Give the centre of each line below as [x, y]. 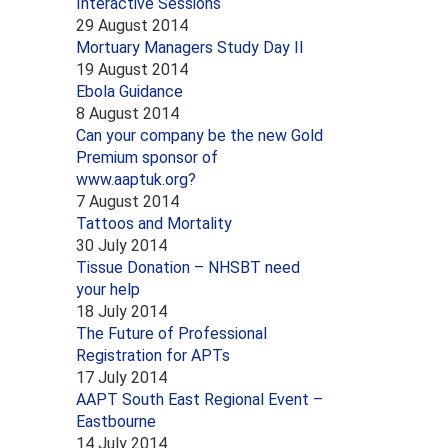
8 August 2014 [127, 113]
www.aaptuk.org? [136, 179]
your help [108, 289]
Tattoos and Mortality [154, 223]
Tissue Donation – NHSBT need [188, 267]
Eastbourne [116, 421]
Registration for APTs [153, 355]
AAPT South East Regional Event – [199, 399]
